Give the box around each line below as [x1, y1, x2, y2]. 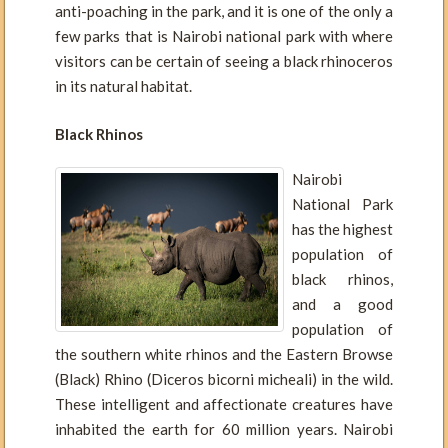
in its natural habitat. [55, 77, 192, 96]
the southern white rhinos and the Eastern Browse [55, 344, 393, 363]
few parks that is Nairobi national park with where [55, 27, 393, 46]
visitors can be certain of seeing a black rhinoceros [55, 52, 393, 71]
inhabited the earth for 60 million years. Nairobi [55, 419, 393, 438]
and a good [291, 294, 393, 313]
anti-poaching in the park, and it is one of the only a [55, 2, 393, 21]
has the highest [291, 219, 393, 238]
